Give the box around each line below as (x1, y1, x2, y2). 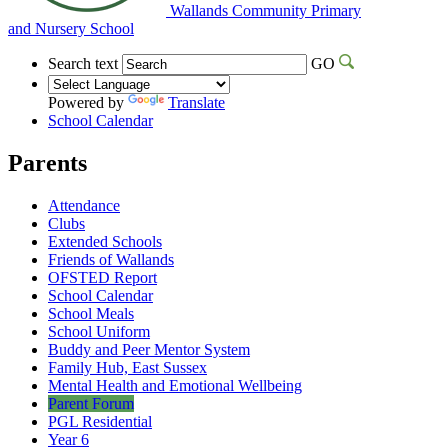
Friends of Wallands (48, 250, 174, 268)
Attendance (48, 196, 120, 214)
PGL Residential (48, 412, 152, 430)
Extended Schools (48, 232, 162, 250)
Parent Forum (48, 394, 134, 412)
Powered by (48, 93, 128, 111)
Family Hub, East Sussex (48, 358, 207, 376)
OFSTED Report (48, 268, 157, 286)
